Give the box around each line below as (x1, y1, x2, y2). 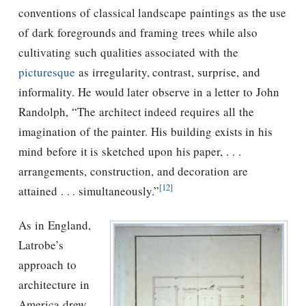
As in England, (18, 217, 91, 234)
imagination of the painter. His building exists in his (18, 123, 273, 139)
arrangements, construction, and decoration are (18, 163, 248, 179)
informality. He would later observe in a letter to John (18, 83, 279, 100)
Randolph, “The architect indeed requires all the (18, 103, 254, 120)
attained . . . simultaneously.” (18, 182, 159, 199)
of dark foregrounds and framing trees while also (18, 24, 258, 40)
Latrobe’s (18, 237, 64, 253)
